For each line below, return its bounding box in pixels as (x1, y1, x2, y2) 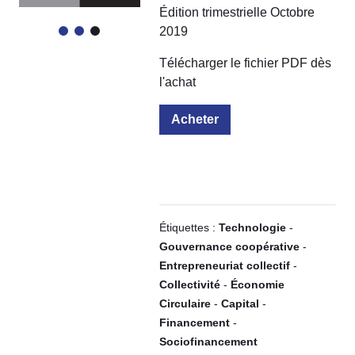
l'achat (158, 74, 196, 89)
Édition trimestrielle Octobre (158, 5, 315, 19)
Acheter (170, 112, 219, 126)
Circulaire (158, 296, 211, 310)
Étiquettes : (158, 220, 219, 234)
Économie (230, 277, 284, 291)
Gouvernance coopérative (158, 239, 300, 253)
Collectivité (158, 277, 220, 291)
